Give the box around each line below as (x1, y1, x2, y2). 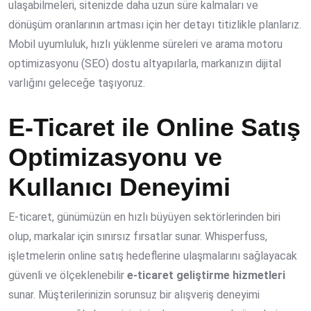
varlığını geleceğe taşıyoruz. (8, 76, 145, 90)
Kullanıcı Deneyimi (8, 173, 230, 202)
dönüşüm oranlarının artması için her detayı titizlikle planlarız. (8, 18, 301, 32)
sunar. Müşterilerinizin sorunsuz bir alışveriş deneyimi (8, 288, 260, 302)
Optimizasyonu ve (8, 143, 222, 172)
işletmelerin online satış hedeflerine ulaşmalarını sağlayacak (8, 249, 297, 263)
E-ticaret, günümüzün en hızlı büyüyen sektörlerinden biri (8, 210, 280, 224)
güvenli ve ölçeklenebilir (8, 269, 127, 283)
